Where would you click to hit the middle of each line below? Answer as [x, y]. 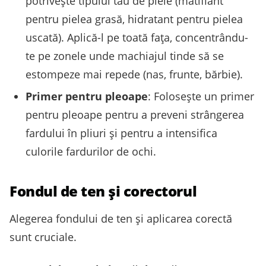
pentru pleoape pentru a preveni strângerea [135, 115]
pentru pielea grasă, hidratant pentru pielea [134, 19]
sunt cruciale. [43, 237]
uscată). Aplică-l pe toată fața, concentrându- [137, 37]
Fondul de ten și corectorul [103, 191]
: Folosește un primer [201, 96]
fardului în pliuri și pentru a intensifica [121, 133]
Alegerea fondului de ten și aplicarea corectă [121, 219]
